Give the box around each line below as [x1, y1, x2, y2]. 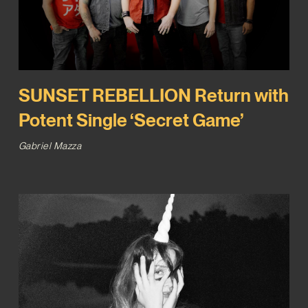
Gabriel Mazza [18, 140, 82, 152]
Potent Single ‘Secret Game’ [18, 109, 243, 131]
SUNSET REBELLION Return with [18, 85, 289, 107]
